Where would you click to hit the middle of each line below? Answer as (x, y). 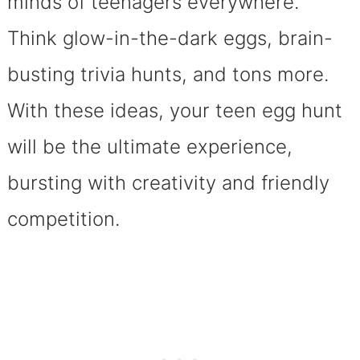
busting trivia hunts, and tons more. (168, 74)
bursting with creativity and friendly (168, 182)
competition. (63, 219)
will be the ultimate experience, (149, 146)
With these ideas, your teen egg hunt (174, 110)
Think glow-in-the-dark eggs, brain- (170, 38)
